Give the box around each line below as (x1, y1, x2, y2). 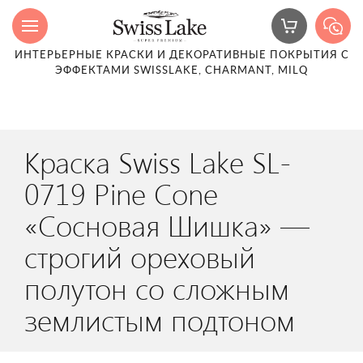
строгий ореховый (24, 237, 255, 275)
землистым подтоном (24, 300, 295, 339)
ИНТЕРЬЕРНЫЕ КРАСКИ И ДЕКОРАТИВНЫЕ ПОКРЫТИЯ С (14, 50, 349, 61)
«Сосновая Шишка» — (24, 205, 310, 244)
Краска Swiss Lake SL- (24, 142, 291, 181)
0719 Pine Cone (24, 173, 218, 212)
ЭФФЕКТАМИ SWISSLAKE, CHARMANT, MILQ (55, 66, 308, 76)
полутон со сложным (24, 268, 289, 307)
